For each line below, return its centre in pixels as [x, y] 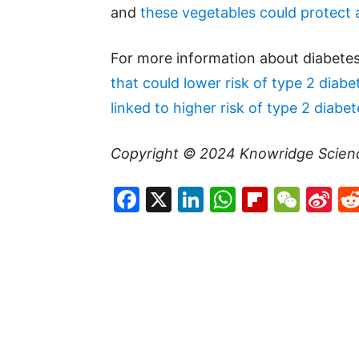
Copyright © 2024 [175, 153]
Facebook [199, 199]
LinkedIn [254, 199]
